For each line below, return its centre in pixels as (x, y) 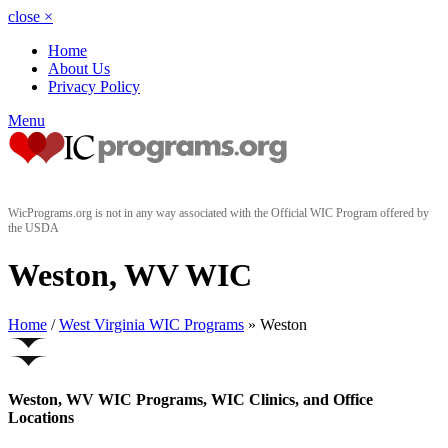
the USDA (33, 228)
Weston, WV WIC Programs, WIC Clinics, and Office (190, 400)
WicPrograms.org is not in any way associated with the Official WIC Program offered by (218, 213)
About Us (79, 68)
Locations (41, 418)
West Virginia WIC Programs (151, 324)
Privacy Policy (94, 86)
